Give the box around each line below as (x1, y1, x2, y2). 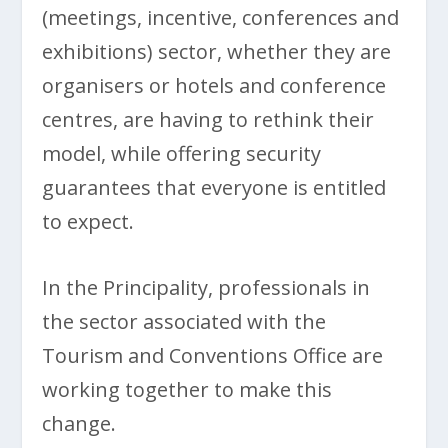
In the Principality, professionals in (42, 273, 371, 301)
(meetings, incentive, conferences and (42, 3, 400, 31)
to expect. (42, 207, 135, 235)
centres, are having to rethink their (42, 105, 375, 133)
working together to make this (42, 375, 333, 403)
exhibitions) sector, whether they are (42, 37, 392, 65)
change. (42, 409, 117, 437)
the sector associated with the (42, 307, 327, 335)
